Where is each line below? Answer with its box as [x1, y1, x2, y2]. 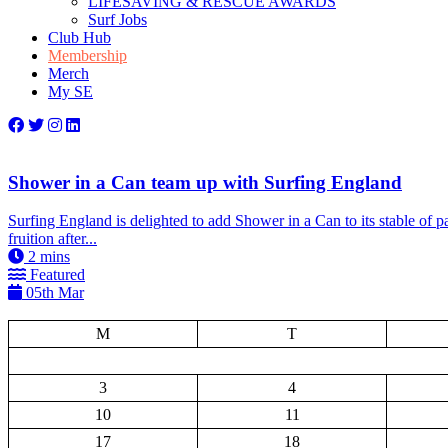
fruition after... [8, 230, 97, 248]
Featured [26, 266, 85, 284]
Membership [48, 47, 127, 64]
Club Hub [48, 29, 111, 46]
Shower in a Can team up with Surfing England [8, 171, 402, 193]
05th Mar [22, 284, 84, 302]
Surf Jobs [88, 11, 147, 28]
